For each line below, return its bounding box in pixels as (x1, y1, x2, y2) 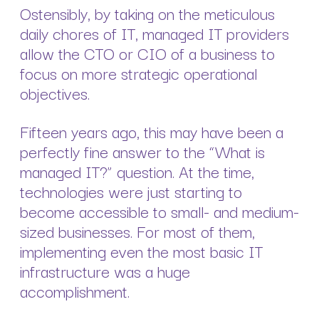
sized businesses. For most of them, (20, 217, 255, 244)
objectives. (20, 79, 94, 105)
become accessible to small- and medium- (20, 197, 299, 224)
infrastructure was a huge (20, 257, 190, 283)
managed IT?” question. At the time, (20, 157, 254, 184)
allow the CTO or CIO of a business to (20, 39, 275, 66)
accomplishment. (20, 277, 134, 303)
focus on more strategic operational (20, 59, 257, 85)
